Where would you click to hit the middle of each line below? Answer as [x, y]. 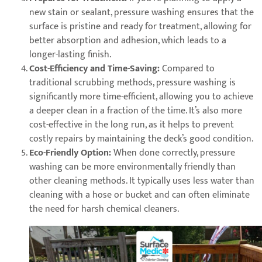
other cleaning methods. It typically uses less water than [142, 181]
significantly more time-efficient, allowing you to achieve [141, 97]
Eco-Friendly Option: [71, 153]
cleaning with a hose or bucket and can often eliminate [139, 195]
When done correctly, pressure [174, 153]
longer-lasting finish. [70, 55]
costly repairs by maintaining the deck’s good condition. [141, 139]
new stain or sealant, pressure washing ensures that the [142, 13]
